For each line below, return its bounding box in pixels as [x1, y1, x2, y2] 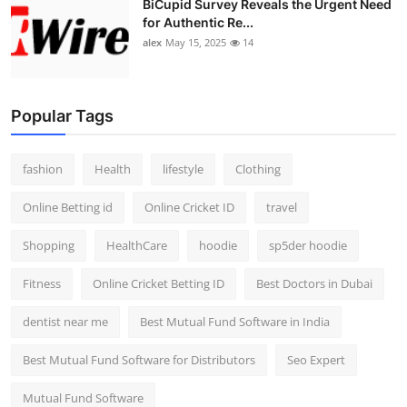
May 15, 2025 [165, 35, 226, 50]
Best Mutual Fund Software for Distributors [23, 352, 255, 369]
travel [266, 199, 297, 216]
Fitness [23, 275, 61, 293]
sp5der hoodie [269, 237, 347, 254]
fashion [23, 161, 63, 178]
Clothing [235, 161, 281, 178]
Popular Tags [11, 106, 114, 126]
